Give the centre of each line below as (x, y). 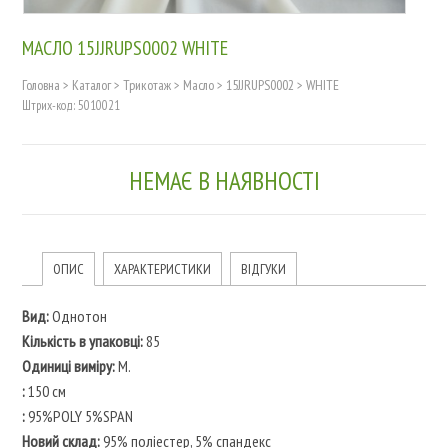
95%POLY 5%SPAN (78, 415)
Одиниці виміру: (68, 365)
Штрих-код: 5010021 (70, 105)
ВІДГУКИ (263, 268)
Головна (40, 84)
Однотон (77, 315)
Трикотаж (146, 84)
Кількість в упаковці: (82, 340)
